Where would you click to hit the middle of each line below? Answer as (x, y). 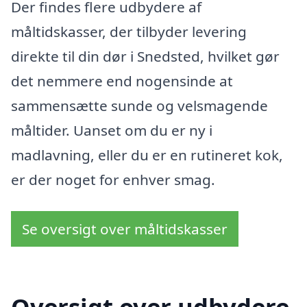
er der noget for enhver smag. (113, 180)
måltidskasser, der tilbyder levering (129, 32)
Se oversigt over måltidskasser (125, 229)
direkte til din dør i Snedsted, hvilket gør (145, 57)
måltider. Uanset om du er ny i (112, 131)
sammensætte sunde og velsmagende (139, 106)
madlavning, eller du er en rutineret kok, (147, 155)
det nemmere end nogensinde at (122, 81)
